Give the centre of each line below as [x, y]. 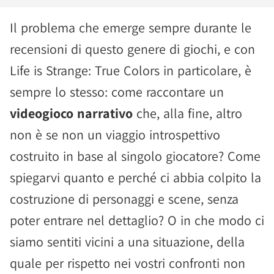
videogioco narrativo [71, 113]
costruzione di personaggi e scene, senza [124, 199]
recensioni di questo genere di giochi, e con [132, 49]
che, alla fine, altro [187, 113]
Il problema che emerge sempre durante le [131, 28]
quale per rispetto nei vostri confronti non [128, 263]
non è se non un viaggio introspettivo [115, 135]
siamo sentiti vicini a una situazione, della [127, 242]
